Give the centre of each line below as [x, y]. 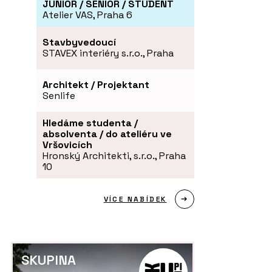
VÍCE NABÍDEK [135, 199]
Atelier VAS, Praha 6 [87, 15]
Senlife [59, 95]
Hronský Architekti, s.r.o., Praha [114, 155]
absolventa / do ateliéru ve [107, 134]
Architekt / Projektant [96, 84]
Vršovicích [67, 144]
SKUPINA [49, 260]
